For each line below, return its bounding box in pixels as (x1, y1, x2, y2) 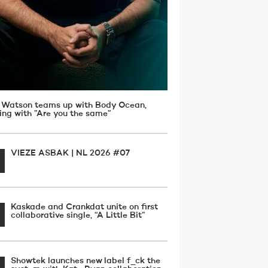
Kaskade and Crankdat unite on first (11, 203, 158, 211)
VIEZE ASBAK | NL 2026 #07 (11, 149, 130, 157)
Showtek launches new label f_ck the (11, 257, 160, 265)
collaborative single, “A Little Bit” (11, 211, 145, 220)
